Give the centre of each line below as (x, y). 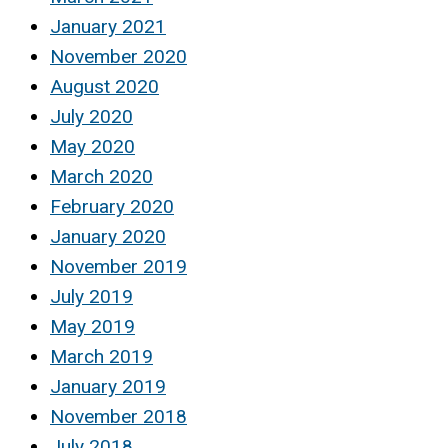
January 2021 (108, 26)
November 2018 (118, 416)
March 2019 (101, 356)
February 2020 (112, 206)
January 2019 (108, 386)
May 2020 (92, 146)
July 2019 (91, 296)
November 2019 (118, 266)
